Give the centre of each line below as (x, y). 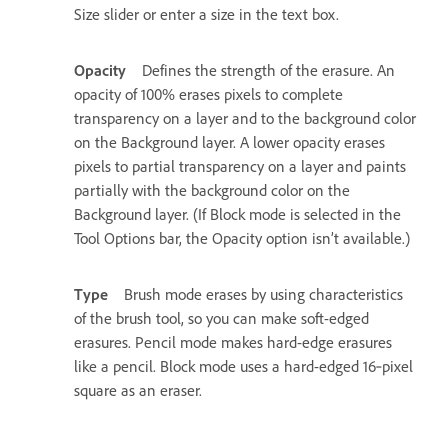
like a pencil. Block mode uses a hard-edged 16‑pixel (243, 367)
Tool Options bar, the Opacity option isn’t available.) (242, 239)
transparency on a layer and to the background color (245, 119)
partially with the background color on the (212, 191)
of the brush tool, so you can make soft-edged (221, 319)
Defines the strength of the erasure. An (268, 71)
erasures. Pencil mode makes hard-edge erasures (233, 343)
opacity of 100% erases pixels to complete (208, 95)
